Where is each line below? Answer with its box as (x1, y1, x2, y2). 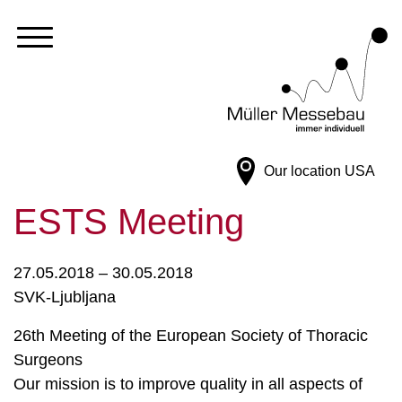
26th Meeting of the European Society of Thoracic (13, 327, 368, 345)
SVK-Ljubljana (13, 288, 116, 306)
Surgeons (13, 351, 83, 369)
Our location (264, 163, 341, 179)
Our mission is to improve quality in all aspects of (13, 375, 363, 393)
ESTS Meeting (13, 202, 244, 241)
